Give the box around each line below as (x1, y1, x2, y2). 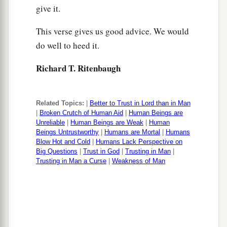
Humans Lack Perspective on (96, 138, 182, 146)
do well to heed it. (36, 40, 99, 52)
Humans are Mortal (104, 128, 160, 136)
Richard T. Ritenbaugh (36, 62, 121, 75)
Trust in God (83, 147, 120, 156)
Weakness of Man (112, 157, 165, 165)
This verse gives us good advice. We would (36, 25, 189, 37)
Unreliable (36, 119, 65, 127)
